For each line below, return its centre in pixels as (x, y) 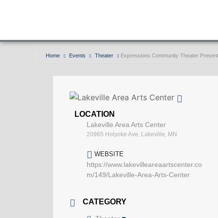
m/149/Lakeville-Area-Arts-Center (138, 175)
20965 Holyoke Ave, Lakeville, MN (132, 135)
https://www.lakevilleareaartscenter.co (144, 165)
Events (77, 56)
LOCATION (95, 114)
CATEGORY (105, 202)
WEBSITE (109, 154)
